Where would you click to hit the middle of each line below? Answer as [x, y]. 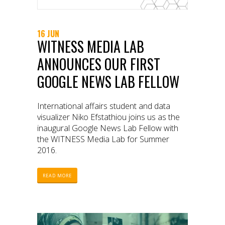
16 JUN [48, 34]
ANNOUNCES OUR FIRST [99, 64]
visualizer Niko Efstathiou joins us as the [108, 117]
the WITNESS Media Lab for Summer [103, 139]
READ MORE [57, 176]
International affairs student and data [104, 106]
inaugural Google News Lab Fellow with [108, 128]
